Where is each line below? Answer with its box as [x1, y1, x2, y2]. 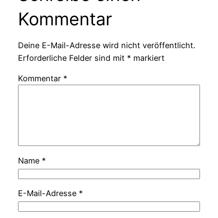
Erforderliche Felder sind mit [18, 53, 127, 63]
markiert [130, 53, 164, 63]
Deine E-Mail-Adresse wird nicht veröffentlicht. [18, 40, 195, 51]
